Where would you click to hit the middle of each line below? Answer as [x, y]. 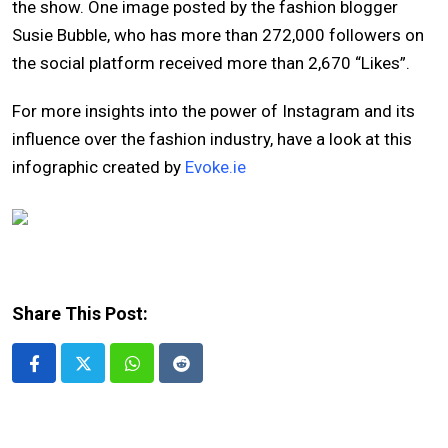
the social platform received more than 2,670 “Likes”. [211, 63]
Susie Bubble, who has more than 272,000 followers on [218, 35]
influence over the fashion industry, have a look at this [212, 139]
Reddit [204, 375]
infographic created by [98, 167]
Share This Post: [80, 314]
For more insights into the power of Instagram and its [213, 111]
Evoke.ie [215, 167]
